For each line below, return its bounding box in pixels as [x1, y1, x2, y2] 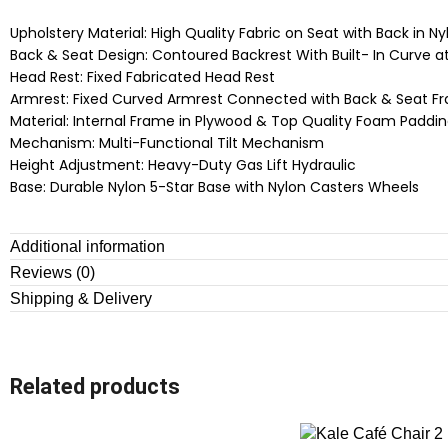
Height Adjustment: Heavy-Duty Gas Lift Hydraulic [10, 155, 356, 176]
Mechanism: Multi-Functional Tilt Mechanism [10, 133, 324, 154]
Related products [10, 374, 180, 400]
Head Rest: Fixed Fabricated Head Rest [10, 67, 275, 88]
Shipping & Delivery [10, 290, 152, 308]
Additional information [10, 238, 165, 256]
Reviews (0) [10, 264, 95, 282]
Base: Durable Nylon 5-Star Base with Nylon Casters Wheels [10, 177, 419, 198]
